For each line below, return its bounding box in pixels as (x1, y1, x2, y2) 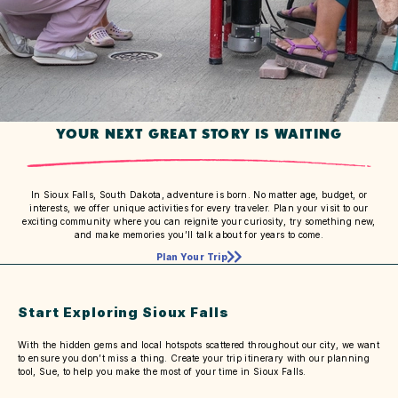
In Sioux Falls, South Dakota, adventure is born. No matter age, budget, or (30, 188, 368, 200)
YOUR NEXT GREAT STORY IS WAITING (55, 125, 343, 141)
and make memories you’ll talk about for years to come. (74, 228, 324, 240)
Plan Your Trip (155, 251, 228, 262)
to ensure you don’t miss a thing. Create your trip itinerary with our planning (18, 352, 370, 363)
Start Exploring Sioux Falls (18, 303, 229, 321)
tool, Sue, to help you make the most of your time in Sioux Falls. (18, 365, 306, 377)
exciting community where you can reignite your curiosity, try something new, (22, 215, 376, 227)
